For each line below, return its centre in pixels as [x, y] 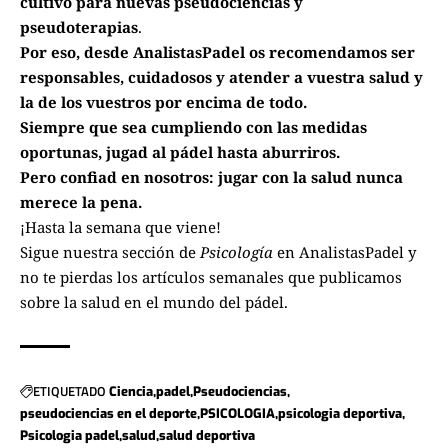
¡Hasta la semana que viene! [120, 226]
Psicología [236, 251]
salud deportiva [207, 435]
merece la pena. [81, 201]
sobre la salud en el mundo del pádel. [154, 301]
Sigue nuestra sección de [110, 251]
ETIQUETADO [69, 391]
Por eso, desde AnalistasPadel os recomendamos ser [217, 51]
